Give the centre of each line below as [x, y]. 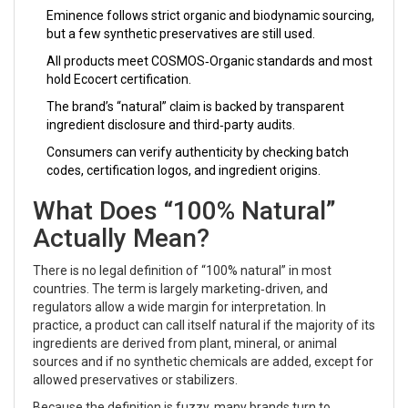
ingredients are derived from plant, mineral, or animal [185, 343]
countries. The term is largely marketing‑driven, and [180, 288]
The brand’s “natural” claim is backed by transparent [195, 106]
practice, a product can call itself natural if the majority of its [204, 325]
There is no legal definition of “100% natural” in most [182, 270]
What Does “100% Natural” [184, 210]
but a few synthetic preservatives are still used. [181, 33]
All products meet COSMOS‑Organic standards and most [209, 61]
